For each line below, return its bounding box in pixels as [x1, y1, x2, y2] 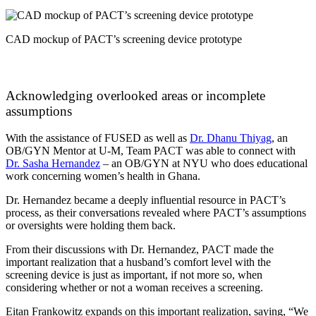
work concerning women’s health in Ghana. [6, 170, 203, 183]
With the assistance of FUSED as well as [6, 132, 190, 145]
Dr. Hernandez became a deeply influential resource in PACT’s [6, 194, 286, 207]
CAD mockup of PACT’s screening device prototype [6, 33, 242, 46]
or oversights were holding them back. [6, 219, 176, 232]
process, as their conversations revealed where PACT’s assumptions [6, 207, 306, 219]
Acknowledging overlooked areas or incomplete [6, 87, 265, 103]
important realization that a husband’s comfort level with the [6, 256, 271, 269]
